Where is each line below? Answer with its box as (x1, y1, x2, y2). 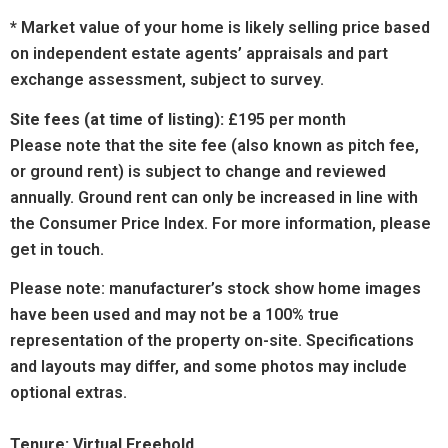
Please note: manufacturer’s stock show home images (10, 279, 421, 299)
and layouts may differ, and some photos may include (10, 357, 407, 377)
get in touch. (10, 239, 104, 259)
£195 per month (224, 109, 346, 129)
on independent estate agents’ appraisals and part (10, 43, 388, 63)
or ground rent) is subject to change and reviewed (10, 161, 386, 181)
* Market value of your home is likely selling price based (10, 17, 430, 37)
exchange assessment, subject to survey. (10, 69, 324, 89)
